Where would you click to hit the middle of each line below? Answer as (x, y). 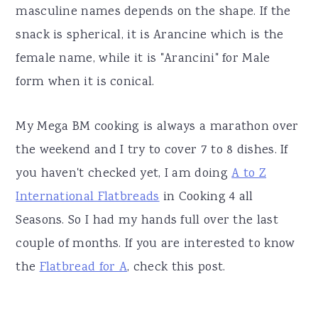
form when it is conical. (85, 82)
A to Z (249, 174)
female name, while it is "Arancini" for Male (143, 59)
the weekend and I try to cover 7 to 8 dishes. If (152, 150)
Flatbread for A (83, 267)
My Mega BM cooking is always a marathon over (157, 127)
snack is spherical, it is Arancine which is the (150, 35)
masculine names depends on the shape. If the (153, 12)
